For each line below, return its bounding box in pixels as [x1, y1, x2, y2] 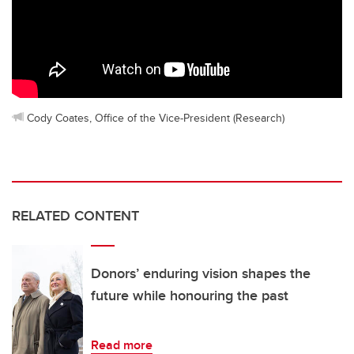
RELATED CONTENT [12, 205, 139, 227]
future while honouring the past [91, 285, 288, 307]
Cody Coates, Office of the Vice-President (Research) [27, 109, 284, 126]
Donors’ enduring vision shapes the [91, 263, 311, 284]
